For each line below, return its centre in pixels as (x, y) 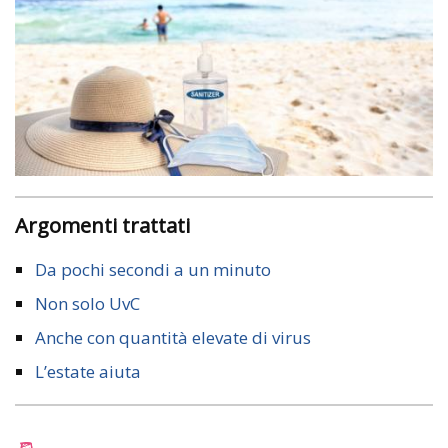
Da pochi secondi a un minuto (153, 269)
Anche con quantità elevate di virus (173, 337)
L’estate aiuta (88, 371)
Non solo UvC (87, 303)
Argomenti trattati (109, 224)
